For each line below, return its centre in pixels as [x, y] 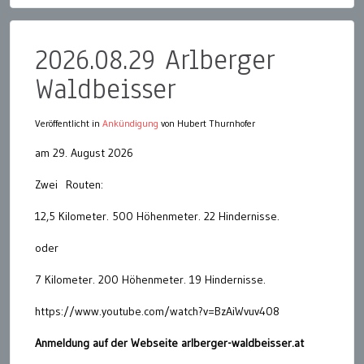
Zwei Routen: [69, 185]
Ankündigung [130, 123]
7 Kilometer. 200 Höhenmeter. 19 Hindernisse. [150, 280]
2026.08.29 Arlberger [155, 60]
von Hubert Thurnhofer [207, 123]
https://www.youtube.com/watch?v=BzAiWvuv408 [157, 312]
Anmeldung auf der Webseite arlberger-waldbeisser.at [169, 343]
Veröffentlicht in [69, 123]
